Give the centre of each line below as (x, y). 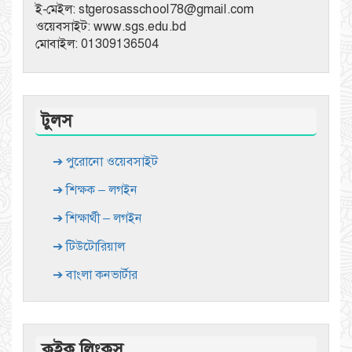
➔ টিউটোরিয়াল (89, 247)
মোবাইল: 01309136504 (97, 44)
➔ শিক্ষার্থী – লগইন (97, 218)
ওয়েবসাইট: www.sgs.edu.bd (111, 27)
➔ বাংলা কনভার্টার (95, 275)
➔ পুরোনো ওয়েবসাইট (105, 162)
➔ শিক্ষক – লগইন (95, 190)
